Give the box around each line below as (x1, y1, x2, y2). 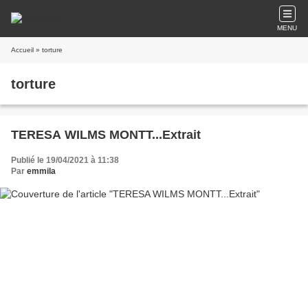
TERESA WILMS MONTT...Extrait (11, 128, 201, 142)
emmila (27, 166, 56, 176)
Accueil (11, 46, 34, 54)
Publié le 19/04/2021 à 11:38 (11, 155, 119, 165)
